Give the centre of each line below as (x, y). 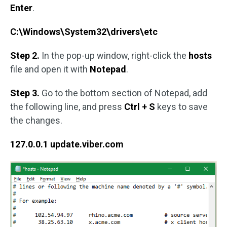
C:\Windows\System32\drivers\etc (84, 32)
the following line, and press (67, 107)
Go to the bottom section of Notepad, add (124, 93)
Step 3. (26, 93)
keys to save (182, 107)
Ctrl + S (141, 107)
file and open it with (50, 69)
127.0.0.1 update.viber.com (67, 144)
